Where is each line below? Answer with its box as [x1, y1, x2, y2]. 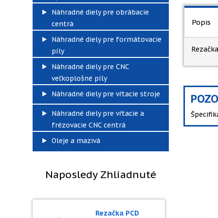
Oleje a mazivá [52, 136, 100, 145]
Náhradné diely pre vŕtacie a [52, 109, 144, 118]
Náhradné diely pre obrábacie [52, 8, 149, 17]
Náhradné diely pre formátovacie [52, 35, 162, 44]
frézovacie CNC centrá [52, 121, 126, 129]
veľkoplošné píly [52, 74, 107, 83]
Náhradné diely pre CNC [52, 62, 129, 71]
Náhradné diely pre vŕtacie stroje [52, 90, 160, 98]
